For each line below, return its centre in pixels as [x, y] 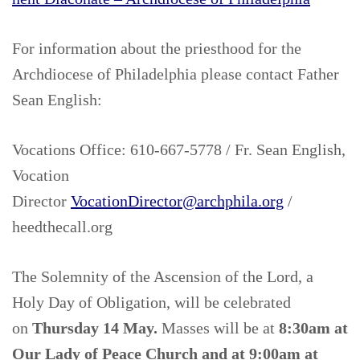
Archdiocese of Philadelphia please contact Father [176, 74]
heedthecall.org [64, 227]
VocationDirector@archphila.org [177, 201]
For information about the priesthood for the [157, 49]
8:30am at [313, 328]
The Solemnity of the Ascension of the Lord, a [163, 277]
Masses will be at [218, 328]
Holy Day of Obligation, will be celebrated [151, 303]
